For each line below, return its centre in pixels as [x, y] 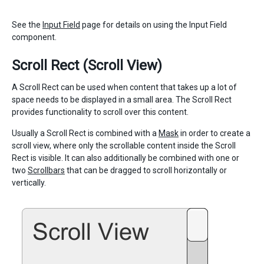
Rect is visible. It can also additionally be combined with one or [126, 158]
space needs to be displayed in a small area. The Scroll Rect [122, 100]
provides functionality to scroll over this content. [100, 112]
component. [34, 37]
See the [27, 25]
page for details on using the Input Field [154, 25]
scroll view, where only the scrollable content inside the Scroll [124, 146]
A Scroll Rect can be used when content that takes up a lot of [124, 87]
